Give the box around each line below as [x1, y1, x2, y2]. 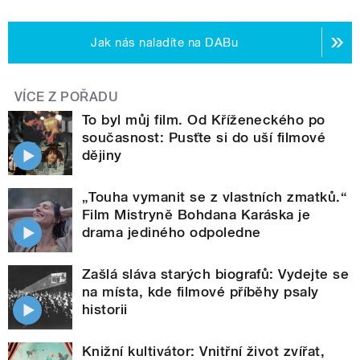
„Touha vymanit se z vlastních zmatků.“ [82, 188, 348, 205]
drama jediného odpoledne [82, 223, 261, 240]
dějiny [82, 146, 122, 163]
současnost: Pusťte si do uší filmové [82, 129, 326, 145]
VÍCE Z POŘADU [14, 88, 119, 104]
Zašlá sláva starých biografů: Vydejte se [82, 265, 350, 282]
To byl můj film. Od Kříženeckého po [82, 111, 325, 128]
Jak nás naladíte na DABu [91, 35, 239, 50]
